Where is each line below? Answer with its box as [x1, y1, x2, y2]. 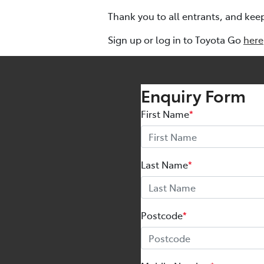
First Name [141, 107, 189, 121]
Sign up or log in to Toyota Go [108, 33, 243, 47]
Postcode [141, 209, 183, 222]
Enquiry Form [141, 84, 246, 107]
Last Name [141, 158, 188, 171]
